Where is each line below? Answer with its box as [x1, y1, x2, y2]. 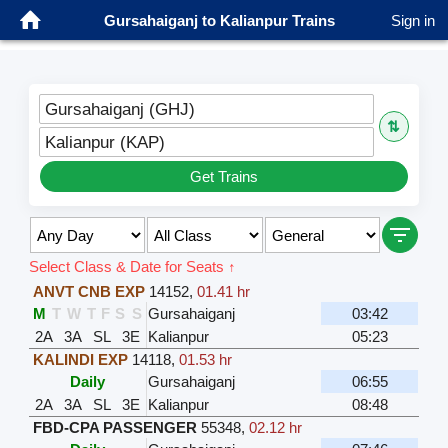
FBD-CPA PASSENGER [33, 419, 198, 437]
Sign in [391, 11, 435, 29]
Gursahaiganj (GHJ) [45, 100, 196, 119]
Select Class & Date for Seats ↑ [29, 258, 237, 276]
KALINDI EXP [33, 351, 129, 369]
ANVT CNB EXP [33, 283, 146, 301]
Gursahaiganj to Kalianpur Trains [103, 11, 335, 29]
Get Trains [190, 168, 258, 186]
